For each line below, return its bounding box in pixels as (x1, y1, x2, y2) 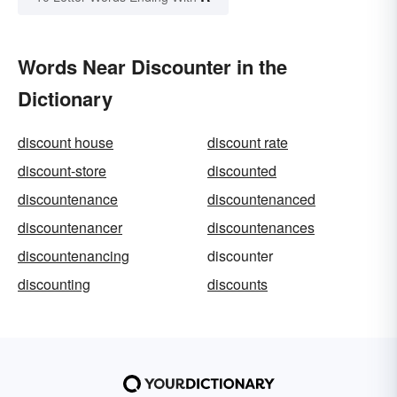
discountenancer (18, 217, 122, 238)
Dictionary (18, 84, 113, 113)
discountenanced (207, 189, 315, 210)
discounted (207, 160, 276, 182)
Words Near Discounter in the (18, 52, 287, 82)
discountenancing (18, 245, 129, 267)
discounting (18, 274, 90, 295)
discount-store (18, 160, 106, 182)
